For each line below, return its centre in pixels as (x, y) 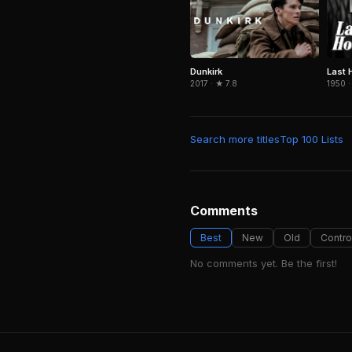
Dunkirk (206, 71)
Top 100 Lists (312, 139)
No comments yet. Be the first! (264, 263)
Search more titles (235, 139)
